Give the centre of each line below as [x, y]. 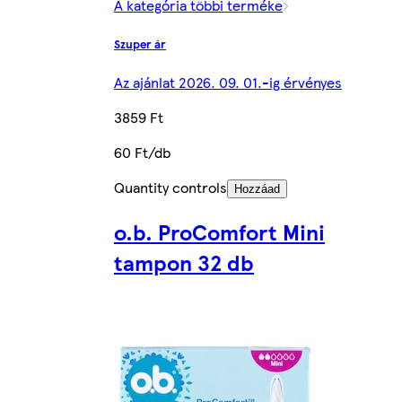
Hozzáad [257, 189]
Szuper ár [140, 43]
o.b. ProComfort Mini [219, 231]
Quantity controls [170, 188]
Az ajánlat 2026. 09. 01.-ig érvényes [228, 83]
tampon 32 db [184, 262]
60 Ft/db [142, 153]
